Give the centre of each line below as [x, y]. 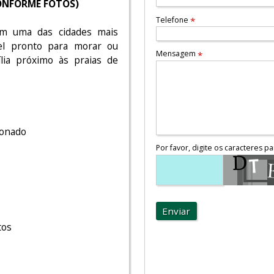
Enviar [176, 211]
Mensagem [176, 54]
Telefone [173, 20]
